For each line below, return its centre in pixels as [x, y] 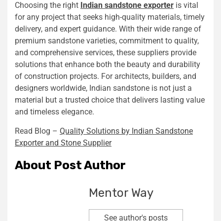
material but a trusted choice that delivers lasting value [110, 100]
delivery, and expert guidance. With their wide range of [108, 29]
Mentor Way [121, 193]
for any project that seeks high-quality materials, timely [110, 17]
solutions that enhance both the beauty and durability [108, 64]
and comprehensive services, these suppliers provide [106, 52]
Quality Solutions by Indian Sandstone [126, 131]
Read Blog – [37, 131]
